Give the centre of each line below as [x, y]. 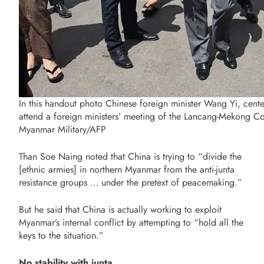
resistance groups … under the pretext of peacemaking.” [131, 183]
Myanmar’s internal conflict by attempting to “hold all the [131, 223]
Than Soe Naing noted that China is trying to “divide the [130, 157]
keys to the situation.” [61, 236]
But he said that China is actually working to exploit [120, 210]
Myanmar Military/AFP [62, 130]
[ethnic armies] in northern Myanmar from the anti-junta [127, 170]
